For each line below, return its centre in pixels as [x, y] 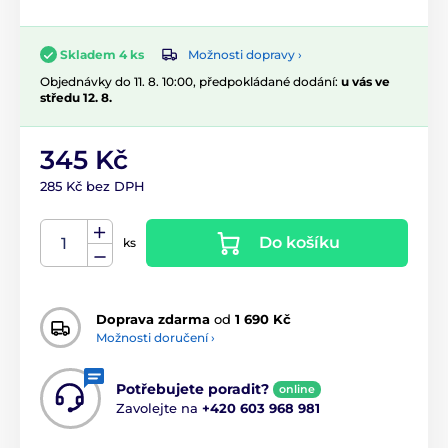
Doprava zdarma [153, 318]
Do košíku [299, 243]
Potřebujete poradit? [192, 389]
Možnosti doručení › [155, 337]
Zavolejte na [159, 408]
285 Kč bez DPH [92, 186]
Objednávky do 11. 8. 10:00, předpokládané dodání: [190, 82]
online [297, 389]
